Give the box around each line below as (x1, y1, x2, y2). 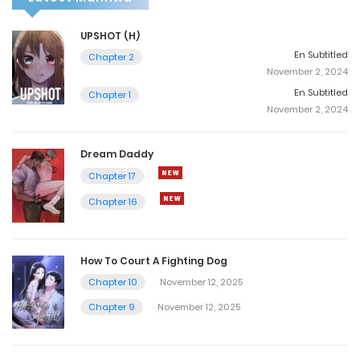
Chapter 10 (88, 275, 137, 288)
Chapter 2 (88, 50, 134, 63)
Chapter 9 (88, 300, 135, 313)
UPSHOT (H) (80, 28, 140, 43)
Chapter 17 (88, 169, 136, 182)
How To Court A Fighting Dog (80, 253, 227, 268)
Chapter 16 (88, 194, 137, 208)
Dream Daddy (80, 146, 153, 161)
